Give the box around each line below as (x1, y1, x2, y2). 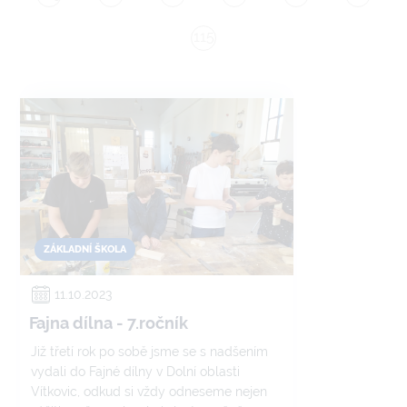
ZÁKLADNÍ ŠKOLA (44, 243, 126, 255)
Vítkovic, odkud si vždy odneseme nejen (31, 384, 267, 399)
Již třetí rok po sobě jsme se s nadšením (31, 344, 268, 359)
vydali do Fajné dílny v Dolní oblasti (31, 364, 240, 379)
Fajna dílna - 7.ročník (29, 313, 188, 333)
